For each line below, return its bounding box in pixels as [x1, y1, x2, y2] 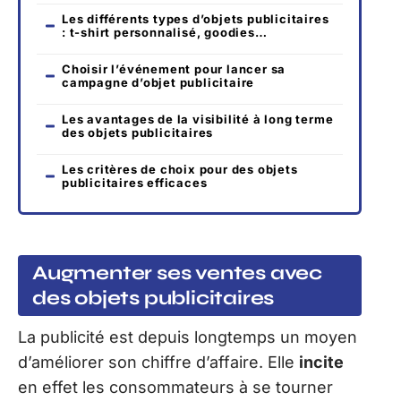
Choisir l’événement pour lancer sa [62, 62, 286, 77]
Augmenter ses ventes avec [32, 260, 322, 285]
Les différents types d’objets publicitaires [62, 12, 329, 27]
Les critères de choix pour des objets [62, 162, 298, 177]
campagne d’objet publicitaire [62, 75, 255, 90]
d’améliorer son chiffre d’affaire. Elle [18, 352, 299, 371]
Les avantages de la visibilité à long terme [62, 112, 334, 127]
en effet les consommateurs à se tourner [18, 377, 333, 397]
